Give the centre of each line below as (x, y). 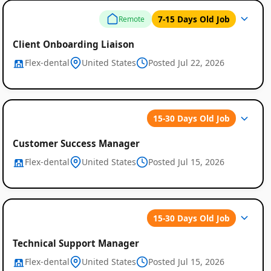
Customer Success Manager (76, 144)
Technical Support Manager (76, 243)
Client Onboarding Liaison (73, 44)
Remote (132, 19)
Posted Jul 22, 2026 (186, 62)
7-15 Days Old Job (194, 19)
